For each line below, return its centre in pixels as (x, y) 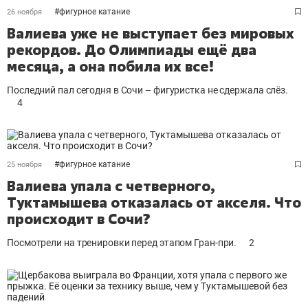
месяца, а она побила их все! (110, 66)
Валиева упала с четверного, (111, 186)
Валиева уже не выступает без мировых (151, 33)
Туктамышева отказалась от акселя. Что (154, 202)
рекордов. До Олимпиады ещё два (132, 50)
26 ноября (24, 12)
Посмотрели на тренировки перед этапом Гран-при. (122, 243)
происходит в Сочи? (79, 219)
